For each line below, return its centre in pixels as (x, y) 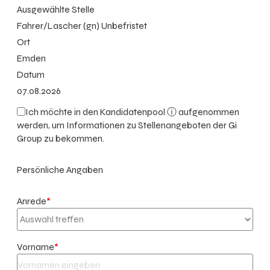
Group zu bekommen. (61, 138)
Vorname (36, 246)
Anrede (32, 201)
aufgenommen (208, 111)
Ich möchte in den (63, 111)
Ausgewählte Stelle (56, 9)
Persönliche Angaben (60, 169)
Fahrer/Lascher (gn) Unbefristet (82, 25)
